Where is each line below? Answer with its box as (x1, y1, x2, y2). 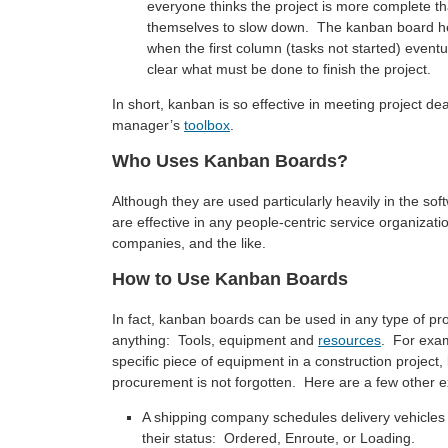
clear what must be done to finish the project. (147, 61, 431, 78)
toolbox (184, 117, 230, 134)
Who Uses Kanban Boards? (112, 151, 348, 172)
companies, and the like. (112, 235, 266, 252)
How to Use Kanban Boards (112, 269, 348, 290)
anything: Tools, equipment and (112, 332, 318, 349)
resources (318, 332, 381, 349)
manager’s (112, 117, 184, 134)
